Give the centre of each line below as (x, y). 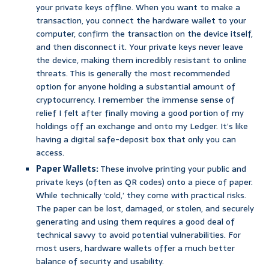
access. (50, 153)
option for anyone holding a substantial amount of (136, 87)
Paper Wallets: (67, 169)
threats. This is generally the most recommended (133, 74)
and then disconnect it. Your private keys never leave (140, 47)
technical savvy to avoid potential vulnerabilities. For (138, 235)
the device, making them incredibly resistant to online (141, 60)
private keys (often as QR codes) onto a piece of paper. (144, 182)
